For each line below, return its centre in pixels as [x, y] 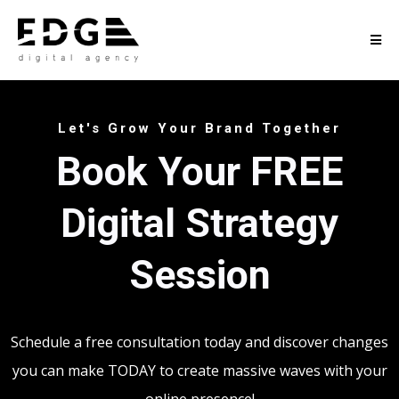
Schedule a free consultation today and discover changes [199, 342]
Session [199, 275]
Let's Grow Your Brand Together [199, 128]
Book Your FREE [199, 171]
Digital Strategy [199, 223]
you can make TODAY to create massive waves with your [199, 370]
